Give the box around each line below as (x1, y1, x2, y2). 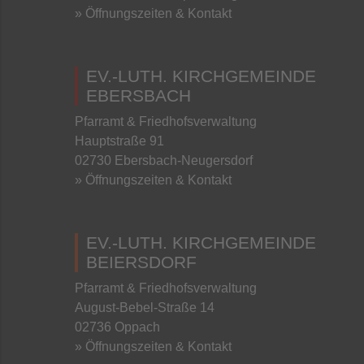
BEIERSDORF (86, 252, 197, 271)
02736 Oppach (75, 319, 160, 334)
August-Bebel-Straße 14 (75, 300, 214, 314)
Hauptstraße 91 (75, 133, 164, 148)
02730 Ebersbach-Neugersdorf (75, 153, 253, 167)
